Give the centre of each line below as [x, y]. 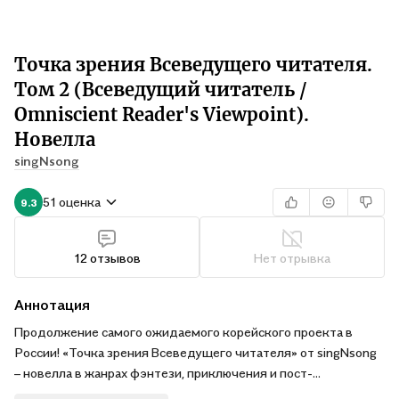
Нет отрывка [292, 258]
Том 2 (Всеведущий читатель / [161, 90]
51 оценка [72, 202]
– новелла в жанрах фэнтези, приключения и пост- [163, 373]
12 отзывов [107, 258]
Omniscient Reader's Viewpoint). [162, 114]
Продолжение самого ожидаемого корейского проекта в [183, 332]
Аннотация [52, 305]
